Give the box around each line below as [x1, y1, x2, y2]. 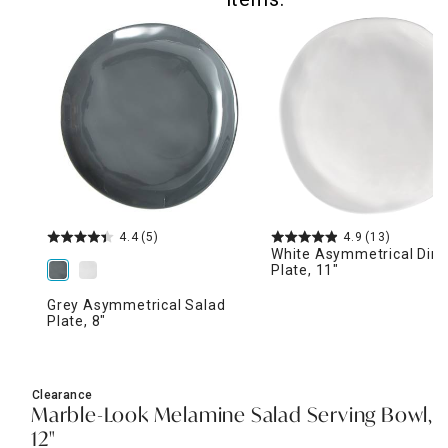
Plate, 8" [47, 312, 107, 329]
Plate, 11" [271, 261, 339, 278]
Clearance [32, 387, 93, 402]
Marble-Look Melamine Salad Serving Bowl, [31, 406, 433, 427]
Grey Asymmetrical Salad [47, 296, 226, 313]
